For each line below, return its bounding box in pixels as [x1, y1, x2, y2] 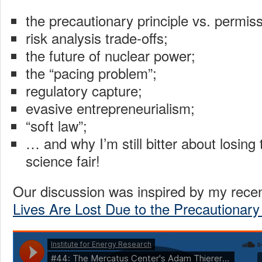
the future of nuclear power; [25, 45, 195, 66]
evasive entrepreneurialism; [25, 98, 195, 119]
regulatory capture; [25, 80, 142, 101]
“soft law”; [25, 115, 87, 136]
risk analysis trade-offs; [25, 27, 168, 49]
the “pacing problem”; [25, 63, 157, 84]
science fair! [25, 150, 100, 171]
